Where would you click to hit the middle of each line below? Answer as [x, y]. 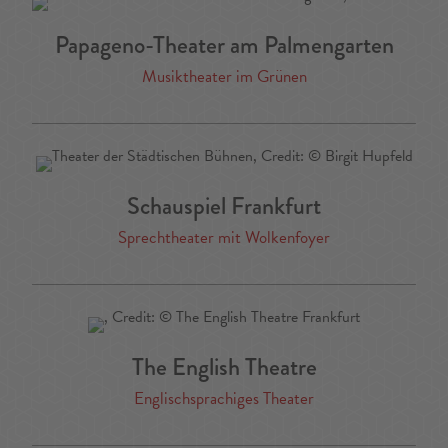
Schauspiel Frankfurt [224, 206]
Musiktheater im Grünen [224, 77]
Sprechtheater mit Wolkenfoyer [224, 238]
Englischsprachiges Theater [224, 399]
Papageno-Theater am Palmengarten [224, 45]
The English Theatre [224, 367]
